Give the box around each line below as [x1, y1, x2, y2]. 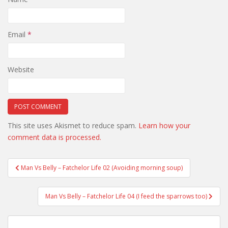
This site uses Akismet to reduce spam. [8, 120, 138, 130]
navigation [7, 169, 75, 186]
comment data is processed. [8, 132, 101, 142]
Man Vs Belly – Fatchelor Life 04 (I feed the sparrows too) [45, 191, 209, 201]
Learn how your [138, 120, 190, 130]
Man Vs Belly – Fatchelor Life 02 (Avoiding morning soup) [21, 163, 183, 172]
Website [8, 64, 34, 74]
